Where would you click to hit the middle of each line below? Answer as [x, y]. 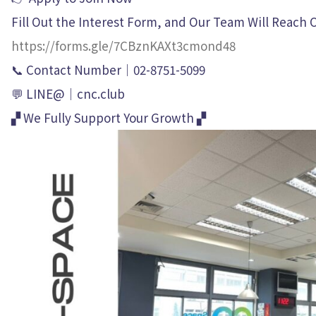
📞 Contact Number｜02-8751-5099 [108, 69]
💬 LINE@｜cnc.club [68, 93]
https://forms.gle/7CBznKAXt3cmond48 [123, 45]
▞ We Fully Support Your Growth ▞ [109, 117]
